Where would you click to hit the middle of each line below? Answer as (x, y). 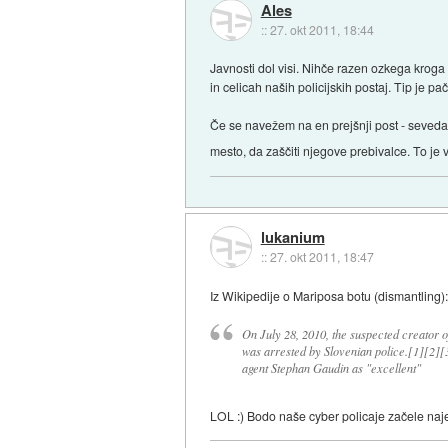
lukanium (292, 237)
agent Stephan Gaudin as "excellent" (331, 368)
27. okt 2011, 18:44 (321, 29)
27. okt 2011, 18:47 (321, 257)
